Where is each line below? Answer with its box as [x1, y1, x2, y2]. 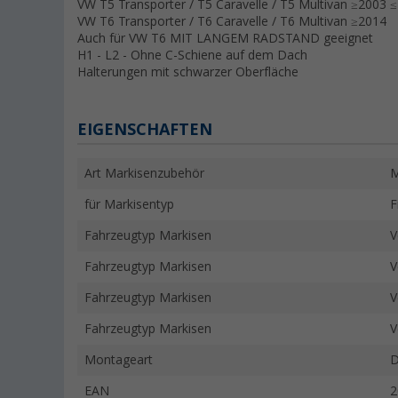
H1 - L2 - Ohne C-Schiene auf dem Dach [77, 48, 307, 63]
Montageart [84, 353, 153, 368]
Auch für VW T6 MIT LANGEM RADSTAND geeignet [77, 31, 373, 46]
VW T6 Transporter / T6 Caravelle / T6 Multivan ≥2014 [77, 14, 386, 29]
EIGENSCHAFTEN [77, 120, 212, 139]
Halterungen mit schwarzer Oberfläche [77, 65, 298, 80]
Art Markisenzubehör [84, 166, 204, 181]
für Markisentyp [84, 197, 174, 212]
